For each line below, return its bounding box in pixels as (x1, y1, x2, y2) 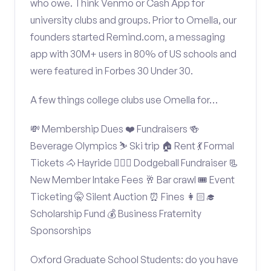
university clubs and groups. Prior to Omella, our (30, 14, 237, 26)
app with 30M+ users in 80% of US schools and (30, 48, 237, 60)
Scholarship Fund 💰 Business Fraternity (30, 207, 201, 220)
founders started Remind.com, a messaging (30, 31, 225, 43)
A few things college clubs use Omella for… (30, 94, 218, 106)
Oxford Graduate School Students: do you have (30, 253, 238, 266)
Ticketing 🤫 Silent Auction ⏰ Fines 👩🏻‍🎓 (30, 191, 215, 203)
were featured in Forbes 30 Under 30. (30, 65, 193, 77)
